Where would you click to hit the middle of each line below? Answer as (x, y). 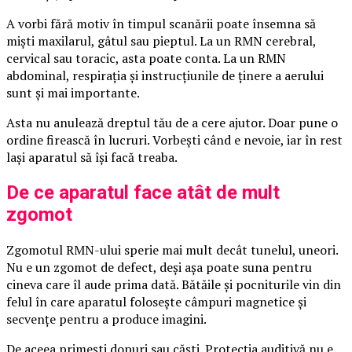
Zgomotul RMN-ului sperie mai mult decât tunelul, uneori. (172, 249)
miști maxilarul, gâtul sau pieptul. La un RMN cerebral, (161, 40)
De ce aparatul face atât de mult (143, 192)
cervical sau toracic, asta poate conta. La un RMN (146, 58)
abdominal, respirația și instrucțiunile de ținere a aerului (165, 75)
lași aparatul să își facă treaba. (92, 157)
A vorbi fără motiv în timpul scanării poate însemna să (161, 23)
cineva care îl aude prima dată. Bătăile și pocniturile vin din (174, 284)
